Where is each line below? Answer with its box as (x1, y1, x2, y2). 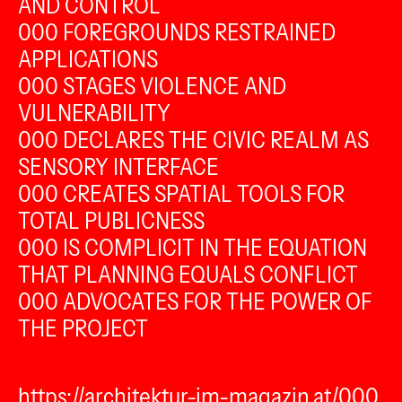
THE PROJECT (18, 314, 148, 343)
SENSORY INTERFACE (18, 153, 219, 181)
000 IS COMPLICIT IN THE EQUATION (18, 233, 367, 262)
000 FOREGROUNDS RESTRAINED (18, 18, 336, 47)
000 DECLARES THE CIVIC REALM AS (18, 126, 369, 154)
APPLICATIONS (18, 45, 158, 74)
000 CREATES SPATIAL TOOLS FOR (18, 179, 345, 208)
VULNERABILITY (18, 99, 170, 127)
